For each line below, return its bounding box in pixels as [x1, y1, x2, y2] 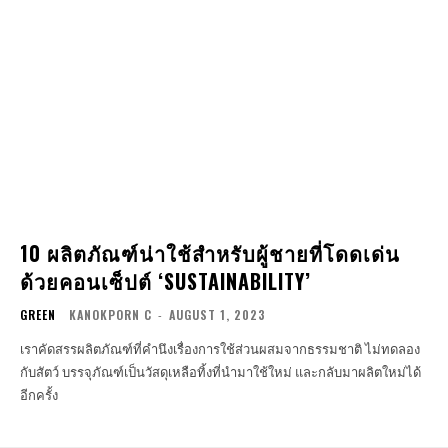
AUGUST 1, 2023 [169, 306, 266, 324]
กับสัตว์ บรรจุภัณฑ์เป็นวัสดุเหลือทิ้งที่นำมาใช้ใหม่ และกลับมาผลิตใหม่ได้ [20, 363, 421, 382]
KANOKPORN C [69, 306, 152, 324]
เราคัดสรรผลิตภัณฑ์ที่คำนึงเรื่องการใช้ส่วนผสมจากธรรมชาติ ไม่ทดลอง [20, 340, 365, 359]
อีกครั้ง [20, 386, 58, 405]
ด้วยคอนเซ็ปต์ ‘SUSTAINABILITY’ [20, 266, 311, 297]
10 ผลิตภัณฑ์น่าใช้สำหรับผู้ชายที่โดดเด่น [20, 238, 400, 269]
